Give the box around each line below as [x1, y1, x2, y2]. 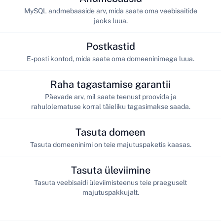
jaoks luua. [93, 16, 128, 25]
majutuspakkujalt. [82, 188, 139, 196]
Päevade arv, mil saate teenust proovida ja [44, 92, 177, 101]
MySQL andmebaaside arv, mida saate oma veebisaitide [24, 6, 197, 15]
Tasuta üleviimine [71, 164, 150, 176]
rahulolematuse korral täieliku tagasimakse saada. [31, 102, 190, 110]
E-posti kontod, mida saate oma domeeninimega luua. [27, 54, 194, 63]
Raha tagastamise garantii [50, 78, 171, 90]
